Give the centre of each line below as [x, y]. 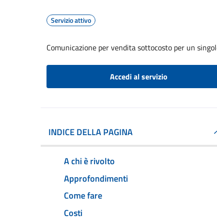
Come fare [83, 196]
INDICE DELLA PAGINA [91, 132]
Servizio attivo [71, 20]
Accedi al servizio [139, 77]
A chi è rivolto [89, 161]
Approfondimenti [96, 178]
